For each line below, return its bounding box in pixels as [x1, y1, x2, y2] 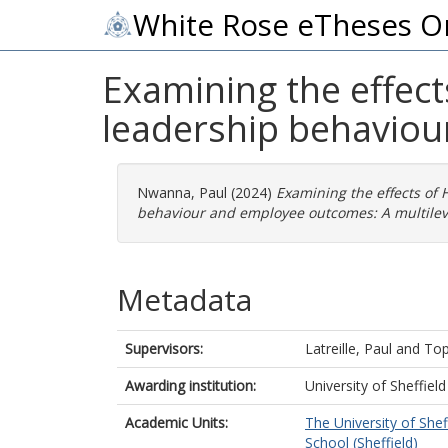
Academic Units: [125, 413, 228, 432]
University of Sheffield [305, 376, 446, 395]
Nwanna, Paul [137, 183, 227, 202]
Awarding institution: [125, 376, 256, 395]
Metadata [117, 279, 252, 320]
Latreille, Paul [305, 339, 392, 358]
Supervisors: [125, 339, 203, 358]
